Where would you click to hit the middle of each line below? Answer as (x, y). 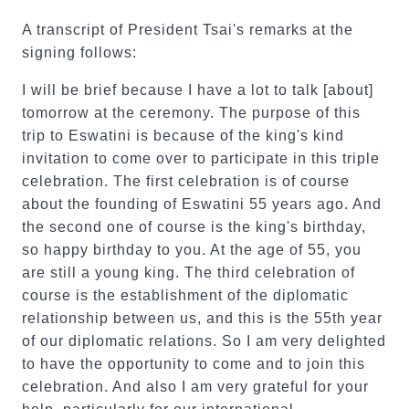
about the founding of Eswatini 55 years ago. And (202, 204)
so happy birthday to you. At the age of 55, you (192, 250)
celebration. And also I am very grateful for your (195, 387)
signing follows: (79, 52)
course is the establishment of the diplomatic (185, 295)
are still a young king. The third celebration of (189, 273)
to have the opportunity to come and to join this (194, 364)
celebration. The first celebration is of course (186, 181)
